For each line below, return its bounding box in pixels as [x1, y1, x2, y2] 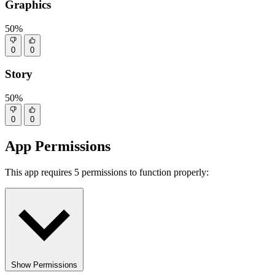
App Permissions [5, 137, 110, 154]
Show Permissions [11, 260, 77, 269]
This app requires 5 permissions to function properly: [5, 166, 209, 177]
